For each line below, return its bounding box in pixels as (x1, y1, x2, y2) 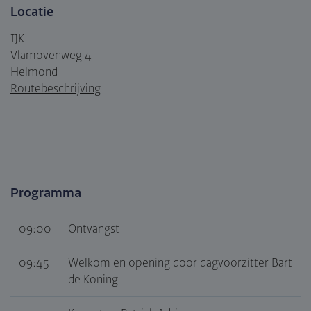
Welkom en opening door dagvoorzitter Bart (68, 256, 292, 271)
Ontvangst (68, 222, 119, 237)
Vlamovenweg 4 (10, 49, 92, 63)
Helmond (10, 65, 58, 80)
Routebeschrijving (10, 82, 101, 96)
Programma (10, 185, 81, 202)
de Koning (68, 273, 118, 287)
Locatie (10, 3, 53, 21)
